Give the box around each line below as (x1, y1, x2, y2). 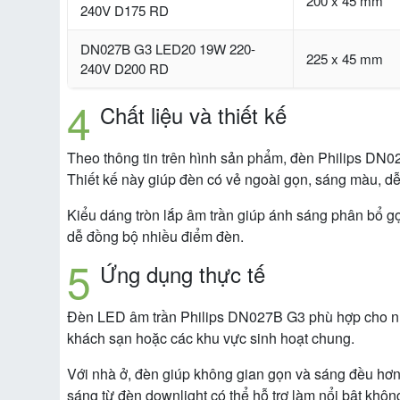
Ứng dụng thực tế (100, 258, 265, 290)
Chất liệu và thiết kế (100, 99, 287, 131)
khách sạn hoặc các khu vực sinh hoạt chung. (67, 328, 354, 349)
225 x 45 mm (306, 49, 383, 69)
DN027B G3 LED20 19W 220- (80, 39, 255, 59)
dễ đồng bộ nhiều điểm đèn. (67, 226, 244, 247)
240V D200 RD (80, 59, 169, 79)
